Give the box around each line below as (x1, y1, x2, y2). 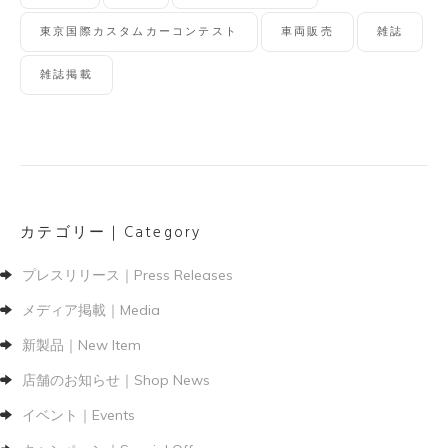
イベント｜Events (22, 405, 135, 424)
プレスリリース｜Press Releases (22, 265, 233, 284)
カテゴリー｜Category (20, 221, 202, 246)
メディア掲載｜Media (22, 300, 160, 319)
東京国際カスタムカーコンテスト (40, 23, 238, 42)
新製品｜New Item (22, 335, 141, 354)
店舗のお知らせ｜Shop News (22, 370, 210, 389)
